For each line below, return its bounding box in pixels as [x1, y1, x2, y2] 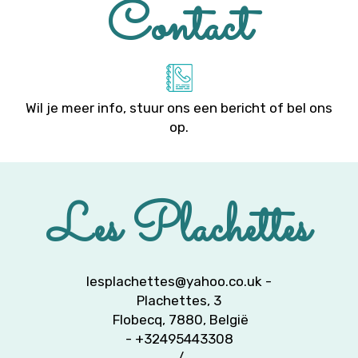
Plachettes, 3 [137, 292, 221, 308]
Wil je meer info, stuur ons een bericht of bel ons [26, 100, 332, 116]
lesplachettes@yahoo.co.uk [86, 273, 262, 289]
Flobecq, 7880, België [109, 312, 249, 328]
